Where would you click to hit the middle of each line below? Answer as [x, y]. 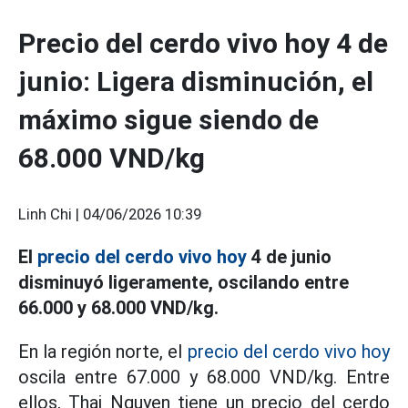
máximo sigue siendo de [168, 120]
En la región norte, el [103, 352]
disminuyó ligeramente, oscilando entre [184, 282]
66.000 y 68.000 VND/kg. [118, 308]
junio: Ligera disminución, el [196, 82]
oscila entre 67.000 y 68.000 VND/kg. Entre [204, 377]
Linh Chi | [51, 214]
